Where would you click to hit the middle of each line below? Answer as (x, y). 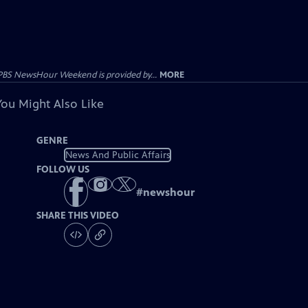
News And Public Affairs (118, 155)
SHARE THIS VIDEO (78, 216)
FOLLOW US (63, 169)
